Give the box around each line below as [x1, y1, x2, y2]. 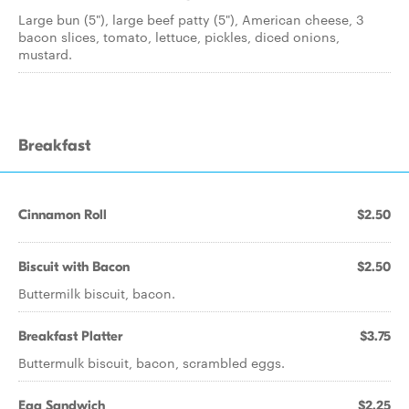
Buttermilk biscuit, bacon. [18, 284, 175, 302]
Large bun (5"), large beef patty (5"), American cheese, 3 [18, 10, 364, 28]
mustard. [18, 45, 72, 63]
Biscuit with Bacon [18, 258, 130, 275]
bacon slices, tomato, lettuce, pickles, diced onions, [18, 27, 340, 46]
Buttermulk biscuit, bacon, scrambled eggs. [18, 353, 285, 372]
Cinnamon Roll [18, 206, 107, 223]
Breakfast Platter [18, 328, 122, 344]
